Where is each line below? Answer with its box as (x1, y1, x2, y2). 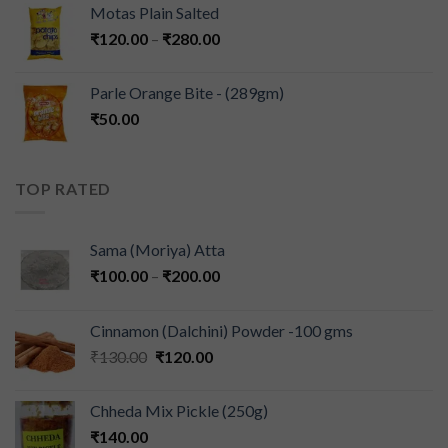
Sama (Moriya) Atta (90, 240, 225, 260)
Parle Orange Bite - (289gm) (90, 82, 284, 102)
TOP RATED (15, 178, 112, 198)
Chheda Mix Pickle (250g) (90, 401, 268, 421)
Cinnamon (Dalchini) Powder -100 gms (90, 321, 353, 341)
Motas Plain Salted (90, 2, 219, 22)
